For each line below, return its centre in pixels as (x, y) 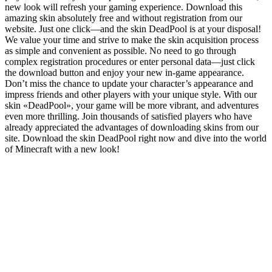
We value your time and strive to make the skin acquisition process (132, 39)
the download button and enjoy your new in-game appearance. (124, 72)
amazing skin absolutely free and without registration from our (124, 18)
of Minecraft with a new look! (62, 149)
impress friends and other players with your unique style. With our (131, 94)
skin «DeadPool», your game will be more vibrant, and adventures (132, 105)
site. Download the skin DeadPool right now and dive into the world (136, 138)
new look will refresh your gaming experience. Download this (124, 7)
